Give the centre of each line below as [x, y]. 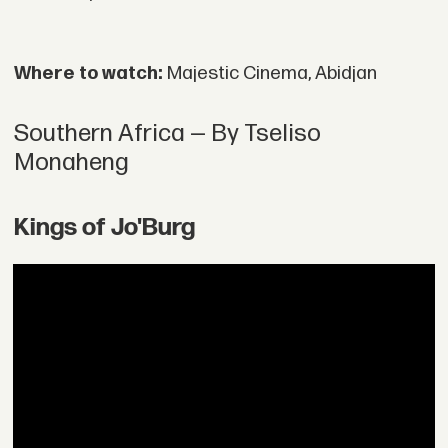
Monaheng [71, 163]
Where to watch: [90, 74]
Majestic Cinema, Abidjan [271, 74]
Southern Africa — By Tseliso [167, 134]
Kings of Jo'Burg [104, 228]
